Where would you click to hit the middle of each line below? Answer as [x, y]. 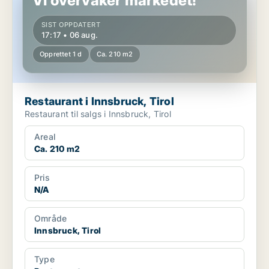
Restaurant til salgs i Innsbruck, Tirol [121, 114]
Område [51, 219]
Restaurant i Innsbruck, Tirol [130, 101]
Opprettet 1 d [61, 54]
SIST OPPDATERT [71, 25]
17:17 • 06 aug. [70, 35]
